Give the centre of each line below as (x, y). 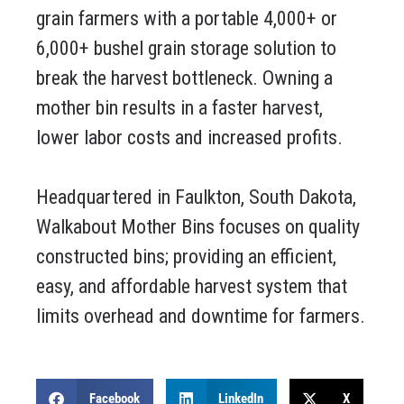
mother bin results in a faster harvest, (179, 108)
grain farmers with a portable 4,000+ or (187, 19)
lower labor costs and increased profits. (189, 138)
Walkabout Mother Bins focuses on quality (198, 227)
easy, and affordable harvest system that (192, 287)
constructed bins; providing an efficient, (186, 257)
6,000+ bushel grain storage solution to (186, 49)
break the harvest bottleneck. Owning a (184, 78)
